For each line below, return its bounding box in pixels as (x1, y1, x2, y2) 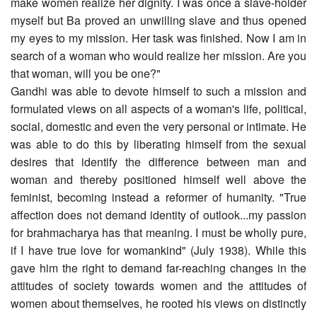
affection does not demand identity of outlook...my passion (11, 206, 306, 223)
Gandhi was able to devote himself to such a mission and (11, 82, 306, 99)
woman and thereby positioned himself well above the (11, 171, 306, 188)
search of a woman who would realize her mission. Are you (11, 47, 306, 64)
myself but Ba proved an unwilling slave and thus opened (11, 11, 306, 28)
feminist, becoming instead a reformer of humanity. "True (11, 188, 306, 205)
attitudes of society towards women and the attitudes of (11, 277, 306, 294)
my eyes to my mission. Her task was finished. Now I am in (11, 29, 306, 46)
